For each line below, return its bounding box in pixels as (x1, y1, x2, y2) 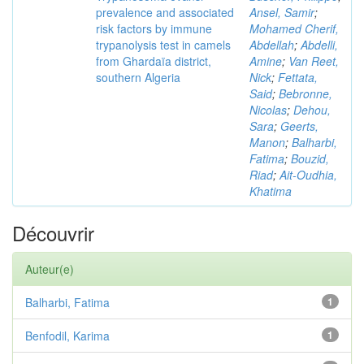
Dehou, (293, 102, 331, 118)
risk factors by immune (96, 20, 212, 37)
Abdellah (249, 37, 294, 53)
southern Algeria (96, 69, 180, 85)
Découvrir (12, 219, 94, 247)
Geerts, (280, 118, 318, 134)
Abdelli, (301, 37, 338, 53)
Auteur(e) (25, 261, 74, 277)
